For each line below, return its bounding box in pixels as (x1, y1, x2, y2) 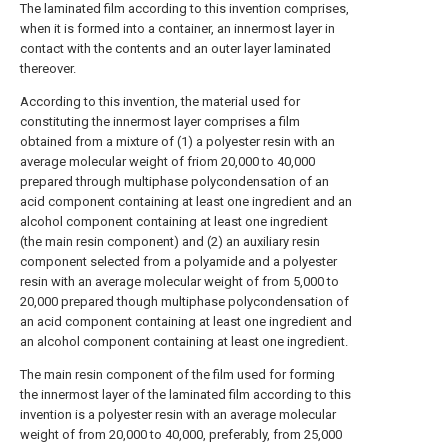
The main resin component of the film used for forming (20, 367, 335, 382)
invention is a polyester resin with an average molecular (20, 407, 336, 422)
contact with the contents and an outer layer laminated (20, 41, 331, 56)
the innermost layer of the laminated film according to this (20, 387, 351, 402)
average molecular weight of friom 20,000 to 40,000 (20, 154, 315, 169)
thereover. (20, 61, 76, 76)
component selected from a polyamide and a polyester (20, 254, 337, 269)
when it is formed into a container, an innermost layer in (20, 21, 335, 36)
